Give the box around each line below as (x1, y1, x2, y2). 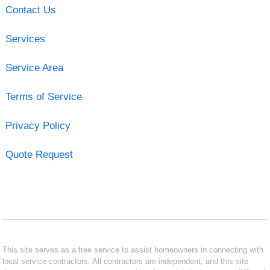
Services (5, 33, 45, 45)
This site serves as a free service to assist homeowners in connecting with (2, 245, 264, 254)
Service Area (5, 61, 63, 74)
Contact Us (5, 4, 56, 16)
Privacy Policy (5, 119, 71, 131)
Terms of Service (5, 90, 82, 102)
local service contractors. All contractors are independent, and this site (2, 256, 249, 266)
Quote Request (5, 148, 73, 160)
